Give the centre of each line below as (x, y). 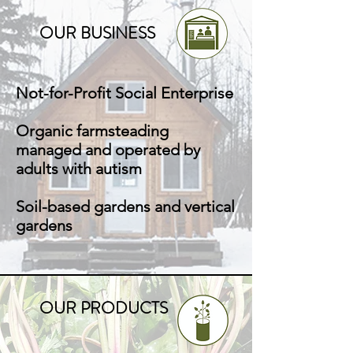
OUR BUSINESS (97, 33)
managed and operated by (108, 150)
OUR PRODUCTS (104, 308)
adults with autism (79, 169)
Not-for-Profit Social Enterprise (124, 93)
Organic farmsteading (92, 131)
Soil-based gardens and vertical (125, 206)
